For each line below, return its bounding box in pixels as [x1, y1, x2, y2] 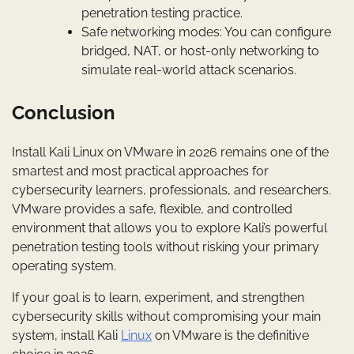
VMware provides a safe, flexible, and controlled [12, 201, 292, 217]
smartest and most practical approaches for [12, 163, 269, 179]
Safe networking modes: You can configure [81, 24, 331, 40]
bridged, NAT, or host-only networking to [81, 43, 319, 58]
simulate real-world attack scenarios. [81, 62, 296, 77]
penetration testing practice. [81, 5, 243, 21]
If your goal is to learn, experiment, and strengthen [12, 289, 304, 305]
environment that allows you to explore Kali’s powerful [12, 220, 327, 235]
